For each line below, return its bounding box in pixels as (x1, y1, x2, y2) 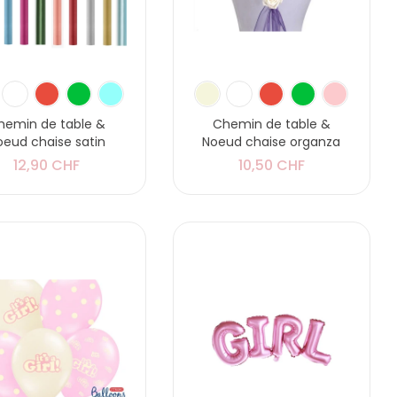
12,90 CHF (13, 155, 81, 176)
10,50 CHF (237, 155, 305, 176)
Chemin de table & (212, 115, 331, 134)
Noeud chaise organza (202, 133, 341, 152)
